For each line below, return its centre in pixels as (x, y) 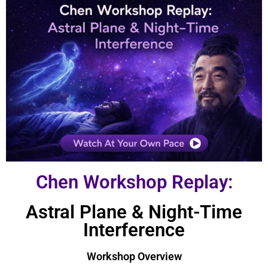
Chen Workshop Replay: (134, 182)
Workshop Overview (134, 257)
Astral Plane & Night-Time (134, 212)
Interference (134, 230)
